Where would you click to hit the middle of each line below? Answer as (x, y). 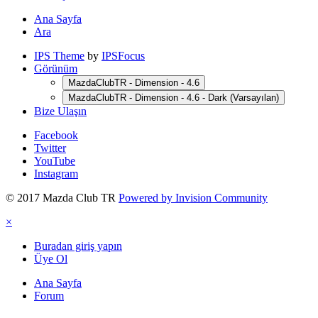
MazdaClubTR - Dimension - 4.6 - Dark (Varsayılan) (174, 97)
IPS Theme (59, 55)
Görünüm (56, 68)
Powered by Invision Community (193, 197)
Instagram (56, 173)
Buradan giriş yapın (78, 246)
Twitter (50, 148)
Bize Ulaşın (60, 111)
